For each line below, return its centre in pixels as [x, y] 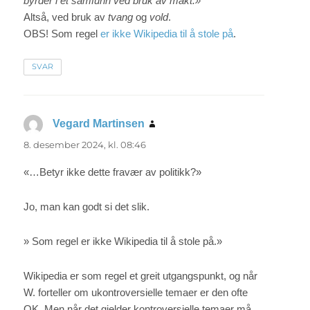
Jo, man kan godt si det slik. [87, 206]
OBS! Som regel [62, 33]
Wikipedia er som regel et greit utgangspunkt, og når [141, 276]
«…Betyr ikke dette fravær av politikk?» [113, 172]
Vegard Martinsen [99, 123]
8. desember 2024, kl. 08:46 [85, 144]
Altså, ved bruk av [66, 17]
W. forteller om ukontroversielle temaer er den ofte [136, 293]
